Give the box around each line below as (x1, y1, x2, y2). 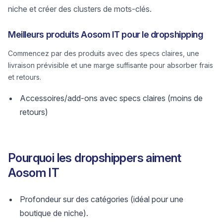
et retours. (8, 73, 41, 81)
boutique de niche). (20, 208, 88, 218)
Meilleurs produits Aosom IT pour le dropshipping (8, 29, 203, 40)
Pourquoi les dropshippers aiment (8, 151, 181, 165)
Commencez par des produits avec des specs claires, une (8, 49, 199, 57)
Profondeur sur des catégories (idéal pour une (20, 194, 183, 204)
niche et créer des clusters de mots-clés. (8, 4, 152, 14)
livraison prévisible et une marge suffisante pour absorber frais (8, 61, 213, 69)
